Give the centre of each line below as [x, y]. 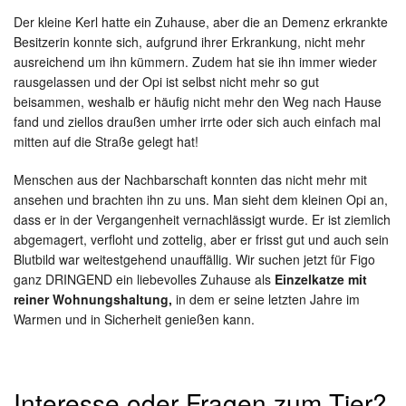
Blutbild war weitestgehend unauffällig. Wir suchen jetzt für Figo [196, 259]
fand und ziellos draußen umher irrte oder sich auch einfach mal [197, 121]
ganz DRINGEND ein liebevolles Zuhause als [144, 279]
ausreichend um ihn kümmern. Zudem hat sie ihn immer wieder [195, 62]
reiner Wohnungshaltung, [93, 299]
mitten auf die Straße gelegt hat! [106, 141]
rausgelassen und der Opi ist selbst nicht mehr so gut [166, 82]
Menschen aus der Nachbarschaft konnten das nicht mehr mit [190, 179]
